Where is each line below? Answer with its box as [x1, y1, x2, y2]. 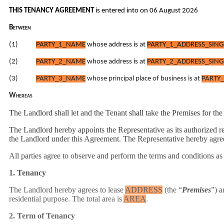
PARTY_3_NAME [36, 75, 85, 82]
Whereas [9, 92, 32, 99]
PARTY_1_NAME [36, 41, 85, 48]
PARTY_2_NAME [36, 58, 85, 65]
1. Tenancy [9, 168, 46, 177]
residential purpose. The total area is [9, 194, 123, 203]
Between [9, 24, 31, 31]
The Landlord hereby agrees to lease [9, 185, 125, 194]
